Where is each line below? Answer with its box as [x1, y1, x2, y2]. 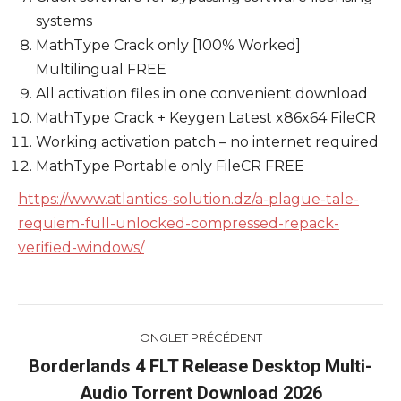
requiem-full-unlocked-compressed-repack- [18, 215, 339, 232]
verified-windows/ [18, 239, 144, 256]
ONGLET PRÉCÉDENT [139, 330, 262, 345]
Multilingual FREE [36, 61, 166, 78]
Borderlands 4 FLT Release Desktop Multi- [29, 355, 372, 377]
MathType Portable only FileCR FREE [36, 158, 304, 175]
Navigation [17, 308, 145, 338]
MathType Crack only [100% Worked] [36, 37, 301, 54]
